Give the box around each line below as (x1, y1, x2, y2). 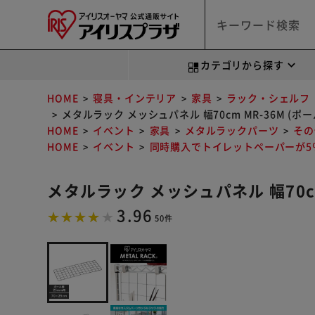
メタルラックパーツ (184, 123, 279, 137)
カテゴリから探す (200, 58, 284, 72)
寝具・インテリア (93, 91, 177, 105)
